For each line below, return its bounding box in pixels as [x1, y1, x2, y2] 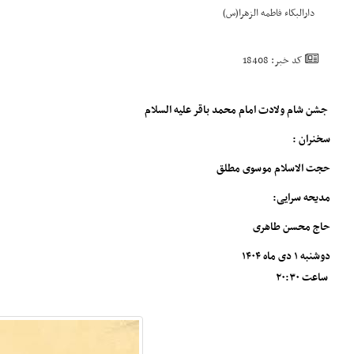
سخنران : [292, 130, 330, 149]
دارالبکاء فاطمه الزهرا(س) [223, 5, 314, 22]
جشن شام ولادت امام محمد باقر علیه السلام [145, 101, 330, 119]
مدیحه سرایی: [273, 189, 330, 207]
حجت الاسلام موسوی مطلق [214, 160, 330, 178]
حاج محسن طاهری [253, 218, 330, 236]
